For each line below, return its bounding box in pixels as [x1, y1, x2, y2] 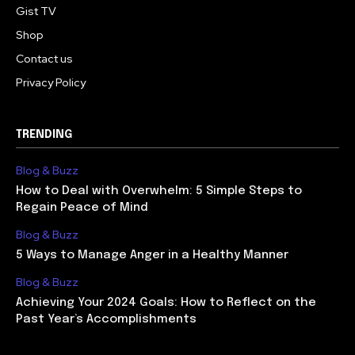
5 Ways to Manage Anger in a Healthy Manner [16, 249, 292, 261]
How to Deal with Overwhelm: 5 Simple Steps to [16, 185, 302, 197]
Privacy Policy [16, 75, 86, 90]
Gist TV [16, 4, 56, 18]
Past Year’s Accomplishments [16, 313, 197, 326]
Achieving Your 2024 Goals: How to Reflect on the [16, 296, 316, 309]
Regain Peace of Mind [16, 201, 148, 214]
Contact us [16, 52, 73, 66]
